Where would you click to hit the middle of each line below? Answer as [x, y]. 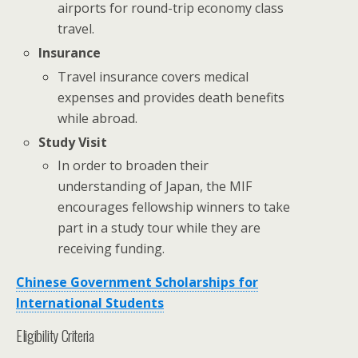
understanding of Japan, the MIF [155, 187]
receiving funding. [111, 249]
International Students [90, 303]
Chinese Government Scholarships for [137, 282]
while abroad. [98, 118]
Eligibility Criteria [55, 336]
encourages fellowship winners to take [174, 207]
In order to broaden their [133, 166]
